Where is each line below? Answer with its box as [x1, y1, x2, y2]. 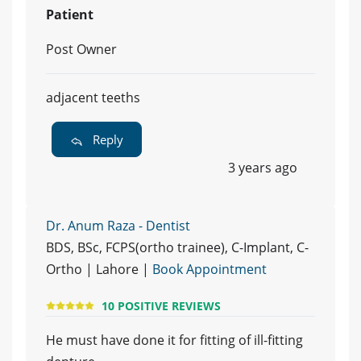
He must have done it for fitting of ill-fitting [46, 331, 303, 350]
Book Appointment [152, 260, 267, 279]
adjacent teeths [46, 89, 140, 107]
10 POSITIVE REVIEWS [102, 297, 221, 313]
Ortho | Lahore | [46, 260, 152, 279]
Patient [46, 6, 93, 24]
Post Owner [46, 40, 117, 59]
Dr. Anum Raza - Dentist [46, 217, 190, 235]
